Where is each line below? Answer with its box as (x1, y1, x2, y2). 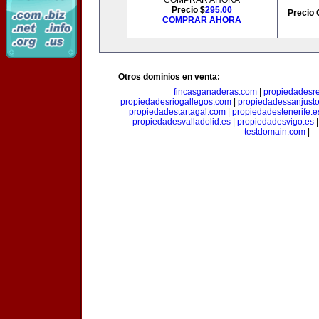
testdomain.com (244, 127, 305, 137)
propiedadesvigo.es (237, 117, 314, 127)
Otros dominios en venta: (118, 72, 220, 82)
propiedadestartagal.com (128, 107, 226, 117)
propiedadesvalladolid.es (132, 117, 231, 127)
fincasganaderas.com (173, 87, 257, 97)
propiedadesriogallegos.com (120, 97, 231, 107)
